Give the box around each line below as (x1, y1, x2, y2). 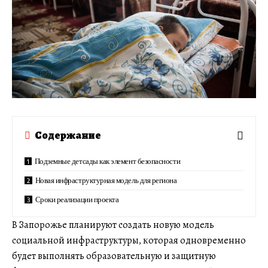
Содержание (35, 128, 101, 143)
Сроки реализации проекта (35, 194, 119, 204)
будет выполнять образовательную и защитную (12, 249, 216, 263)
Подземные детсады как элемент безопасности (34, 156, 181, 166)
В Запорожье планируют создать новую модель (12, 218, 214, 232)
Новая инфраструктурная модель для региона (35, 175, 177, 185)
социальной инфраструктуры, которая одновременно (12, 233, 246, 247)
